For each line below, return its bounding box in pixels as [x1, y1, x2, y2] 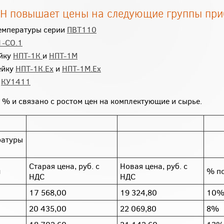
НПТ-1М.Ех [62, 63, 101, 73]
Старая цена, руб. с [29, 160, 99, 171]
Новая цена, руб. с [120, 160, 187, 171]
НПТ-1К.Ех [15, 63, 53, 73]
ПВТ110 [67, 24, 96, 34]
